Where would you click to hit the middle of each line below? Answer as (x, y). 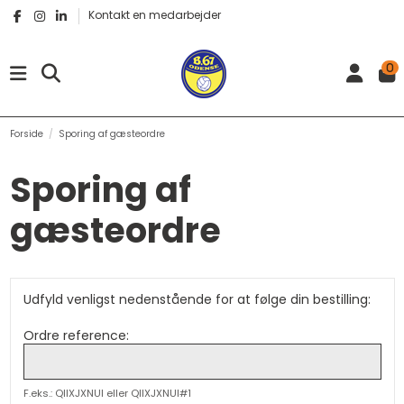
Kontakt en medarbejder (154, 15)
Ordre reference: (76, 336)
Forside (26, 133)
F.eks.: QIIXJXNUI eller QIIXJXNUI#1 (107, 393)
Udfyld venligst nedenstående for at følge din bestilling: (197, 300)
